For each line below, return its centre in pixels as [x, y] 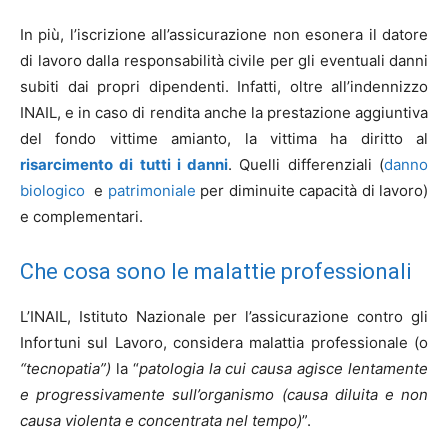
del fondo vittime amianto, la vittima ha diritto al [224, 138]
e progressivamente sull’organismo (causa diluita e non [224, 394]
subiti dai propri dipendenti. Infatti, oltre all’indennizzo [224, 86]
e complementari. [81, 216]
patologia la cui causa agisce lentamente [283, 368]
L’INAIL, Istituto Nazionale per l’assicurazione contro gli [224, 316]
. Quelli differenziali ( [306, 164]
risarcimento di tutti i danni [124, 164]
